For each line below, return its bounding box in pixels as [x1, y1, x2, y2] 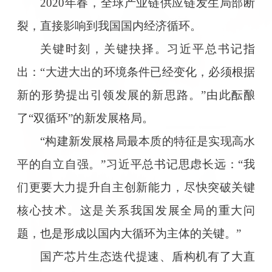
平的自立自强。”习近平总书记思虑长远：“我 [16, 157, 256, 171]
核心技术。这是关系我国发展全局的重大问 [16, 203, 256, 217]
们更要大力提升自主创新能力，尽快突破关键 [16, 180, 256, 194]
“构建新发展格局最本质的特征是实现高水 [40, 134, 256, 148]
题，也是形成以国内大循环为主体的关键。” [16, 226, 241, 240]
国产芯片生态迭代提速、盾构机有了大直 [40, 250, 256, 263]
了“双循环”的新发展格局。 [16, 111, 154, 124]
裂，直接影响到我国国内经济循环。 [16, 19, 202, 32]
